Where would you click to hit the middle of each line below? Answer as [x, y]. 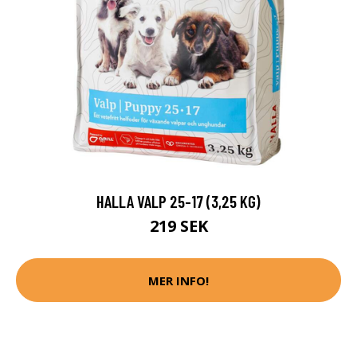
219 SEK [178, 226]
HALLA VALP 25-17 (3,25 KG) [178, 202]
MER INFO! [178, 280]
